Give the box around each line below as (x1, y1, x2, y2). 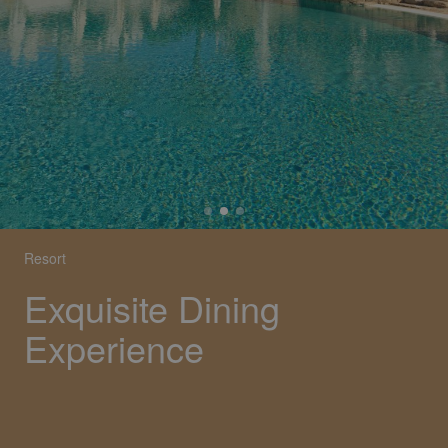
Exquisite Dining (24, 282, 280, 334)
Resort (24, 248, 66, 269)
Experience (24, 322, 204, 374)
